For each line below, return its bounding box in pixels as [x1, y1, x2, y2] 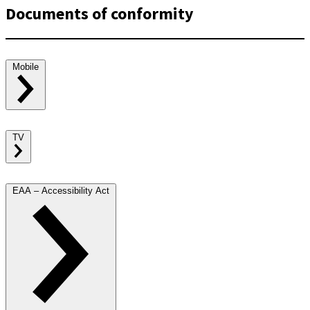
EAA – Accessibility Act [12, 185, 109, 197]
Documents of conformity [6, 2, 194, 24]
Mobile [12, 61, 39, 72]
